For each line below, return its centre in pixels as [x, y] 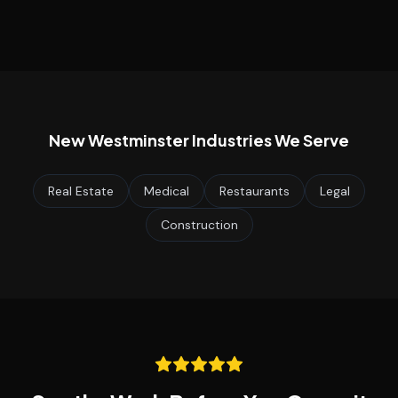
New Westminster [119, 140]
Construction [199, 225]
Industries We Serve [269, 140]
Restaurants [255, 191]
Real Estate [81, 191]
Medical [167, 191]
